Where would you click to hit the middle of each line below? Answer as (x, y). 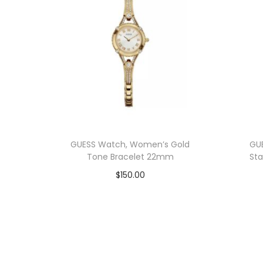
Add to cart (136, 192)
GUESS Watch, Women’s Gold (130, 144)
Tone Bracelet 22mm (130, 156)
